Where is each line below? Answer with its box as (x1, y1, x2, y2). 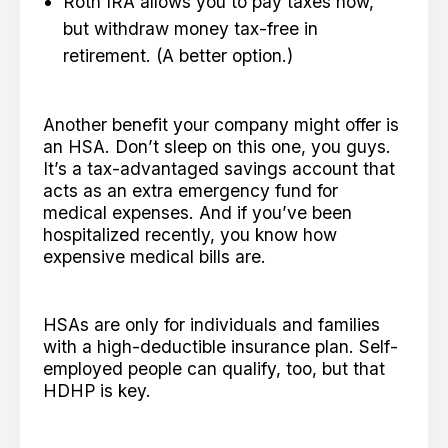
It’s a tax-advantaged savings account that (43, 158, 396, 180)
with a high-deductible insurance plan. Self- (43, 335, 399, 357)
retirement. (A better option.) (62, 44, 293, 66)
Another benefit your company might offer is (43, 114, 400, 136)
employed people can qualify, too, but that (43, 357, 386, 379)
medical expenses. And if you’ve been (43, 202, 353, 224)
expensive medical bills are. (43, 246, 272, 268)
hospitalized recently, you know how (43, 224, 338, 246)
